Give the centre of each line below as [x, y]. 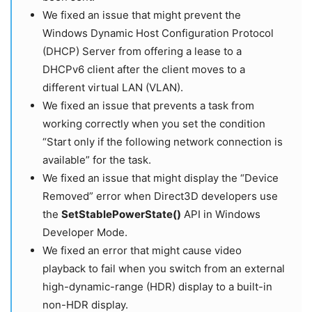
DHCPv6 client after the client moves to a [144, 69]
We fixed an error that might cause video [142, 250]
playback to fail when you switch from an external [164, 268]
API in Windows [221, 214]
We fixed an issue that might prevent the [142, 15]
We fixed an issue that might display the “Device [161, 178]
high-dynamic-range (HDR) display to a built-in [157, 286]
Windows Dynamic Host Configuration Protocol [158, 33]
